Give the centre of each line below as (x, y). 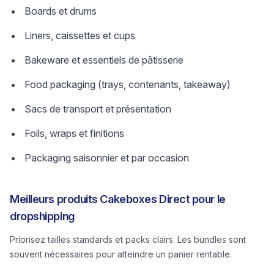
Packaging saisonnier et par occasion (107, 158)
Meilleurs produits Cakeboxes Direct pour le (118, 199)
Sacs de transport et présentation (98, 109)
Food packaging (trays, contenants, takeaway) (128, 84)
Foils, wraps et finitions (74, 133)
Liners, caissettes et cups (80, 35)
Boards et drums (61, 11)
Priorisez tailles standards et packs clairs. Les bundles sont (128, 239)
